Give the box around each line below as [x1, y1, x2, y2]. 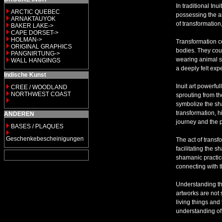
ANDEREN [4, 111, 34, 117]
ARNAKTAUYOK [11, 15, 55, 22]
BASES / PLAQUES [11, 123, 63, 130]
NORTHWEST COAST [9, 91, 71, 98]
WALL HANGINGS [11, 57, 60, 64]
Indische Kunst [4, 71, 46, 78]
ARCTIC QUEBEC [11, 8, 60, 15]
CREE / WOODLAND [9, 84, 67, 91]
